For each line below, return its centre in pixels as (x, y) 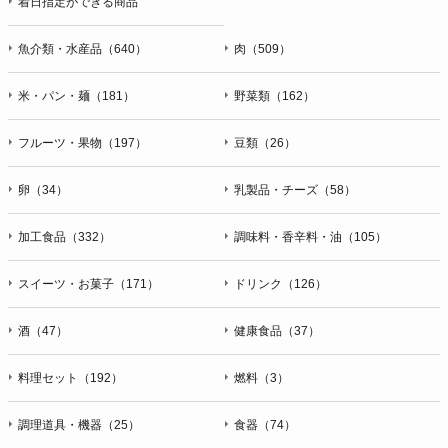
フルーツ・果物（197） (82, 142)
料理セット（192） (70, 377)
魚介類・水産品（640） (82, 48)
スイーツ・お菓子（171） (88, 283)
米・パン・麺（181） (76, 95)
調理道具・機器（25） (79, 424)
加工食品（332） (64, 236)
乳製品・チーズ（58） (295, 189)
